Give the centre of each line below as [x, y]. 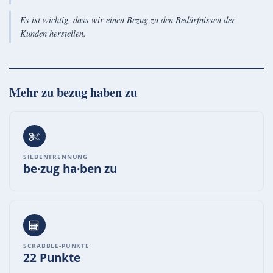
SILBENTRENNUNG [56, 157]
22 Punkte [52, 258]
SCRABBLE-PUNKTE [56, 246]
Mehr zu [33, 92]
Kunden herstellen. [53, 33]
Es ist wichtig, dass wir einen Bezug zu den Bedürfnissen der [127, 19]
